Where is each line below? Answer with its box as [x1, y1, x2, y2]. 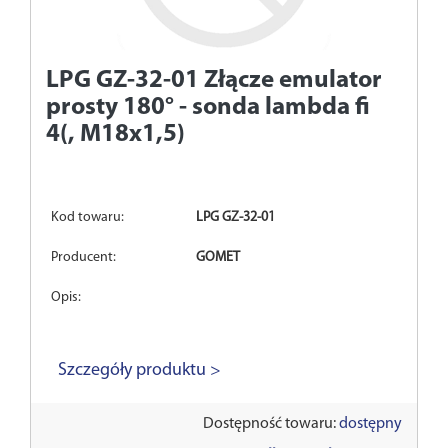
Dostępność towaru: [203, 416, 339, 433]
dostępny [339, 416, 402, 433]
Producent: [51, 250, 116, 266]
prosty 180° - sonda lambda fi [46, 95, 370, 121]
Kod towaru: [51, 210, 124, 226]
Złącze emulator [204, 68, 382, 94]
